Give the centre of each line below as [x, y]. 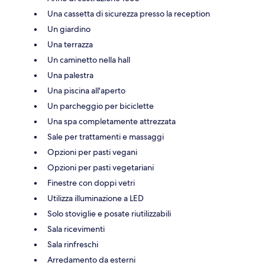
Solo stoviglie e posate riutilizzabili [109, 213]
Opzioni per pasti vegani [92, 152]
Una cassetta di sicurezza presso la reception [129, 13]
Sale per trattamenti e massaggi [106, 136]
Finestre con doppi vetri [91, 182]
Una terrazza [70, 44]
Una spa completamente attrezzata [112, 121]
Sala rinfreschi [73, 244]
